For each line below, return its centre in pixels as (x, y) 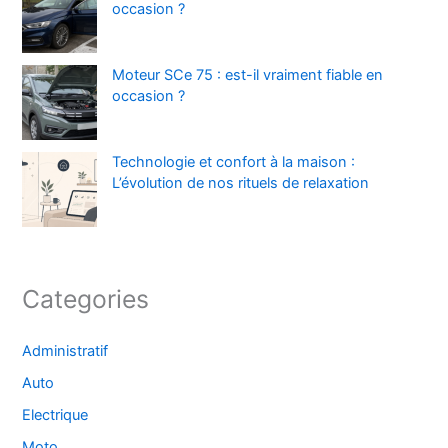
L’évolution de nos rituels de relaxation (241, 183)
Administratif (65, 351)
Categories (86, 298)
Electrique (55, 414)
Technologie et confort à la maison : (234, 162)
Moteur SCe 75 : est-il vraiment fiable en (248, 75)
